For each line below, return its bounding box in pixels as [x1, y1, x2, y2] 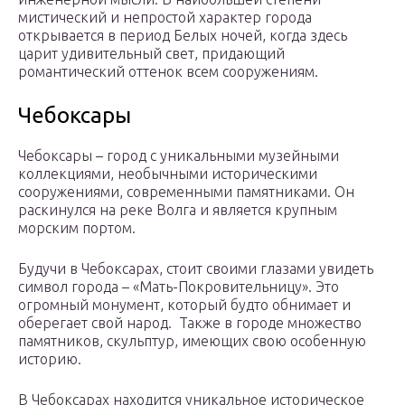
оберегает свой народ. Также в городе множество [18, 315, 362, 332]
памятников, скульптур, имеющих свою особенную [18, 333, 366, 350]
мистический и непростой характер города [18, 9, 312, 26]
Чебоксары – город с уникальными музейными [18, 147, 339, 165]
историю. [18, 351, 81, 368]
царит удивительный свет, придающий [18, 45, 285, 62]
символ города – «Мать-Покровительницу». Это [18, 278, 339, 296]
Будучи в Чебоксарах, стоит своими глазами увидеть [18, 260, 373, 278]
